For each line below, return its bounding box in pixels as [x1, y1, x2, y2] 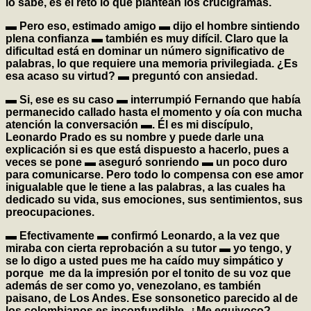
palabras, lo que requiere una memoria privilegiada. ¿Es [6, 58, 298, 70]
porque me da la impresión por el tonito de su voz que [6, 267, 291, 280]
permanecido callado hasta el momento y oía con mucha [6, 106, 302, 119]
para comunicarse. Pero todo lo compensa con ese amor [6, 169, 303, 181]
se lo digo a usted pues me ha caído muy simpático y [6, 255, 283, 267]
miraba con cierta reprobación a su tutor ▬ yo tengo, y [6, 242, 292, 255]
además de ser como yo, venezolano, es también [6, 280, 261, 292]
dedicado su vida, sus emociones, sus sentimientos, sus [6, 194, 303, 206]
